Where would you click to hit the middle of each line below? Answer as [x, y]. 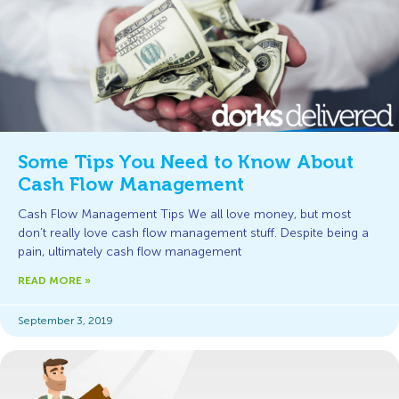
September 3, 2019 [65, 321]
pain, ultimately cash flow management [130, 252]
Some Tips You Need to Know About [186, 162]
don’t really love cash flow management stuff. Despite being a [193, 233]
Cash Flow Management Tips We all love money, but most [184, 214]
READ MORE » [54, 281]
